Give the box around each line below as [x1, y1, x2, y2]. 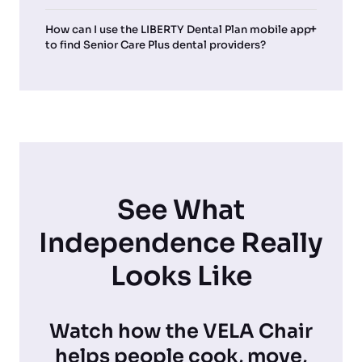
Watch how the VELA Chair [49, 319, 313, 344]
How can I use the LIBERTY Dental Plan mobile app [45, 23, 311, 37]
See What [117, 193, 245, 228]
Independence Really [39, 226, 323, 261]
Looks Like [110, 259, 252, 294]
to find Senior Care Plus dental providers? [45, 38, 266, 53]
